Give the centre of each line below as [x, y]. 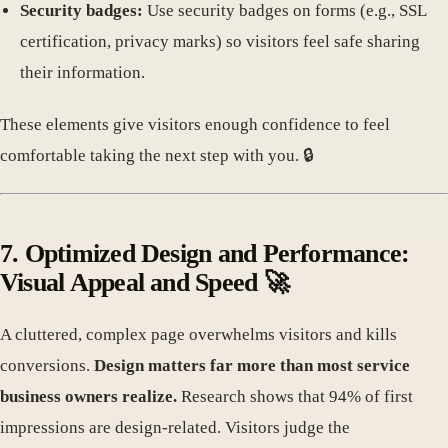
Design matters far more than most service [252, 366]
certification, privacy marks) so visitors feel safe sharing [220, 41]
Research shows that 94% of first [295, 397]
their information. [82, 72]
